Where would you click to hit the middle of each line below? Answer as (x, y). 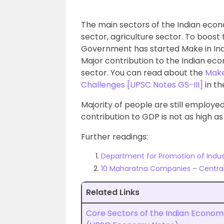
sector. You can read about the (143, 73)
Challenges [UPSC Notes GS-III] (142, 85)
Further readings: (114, 137)
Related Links (113, 192)
